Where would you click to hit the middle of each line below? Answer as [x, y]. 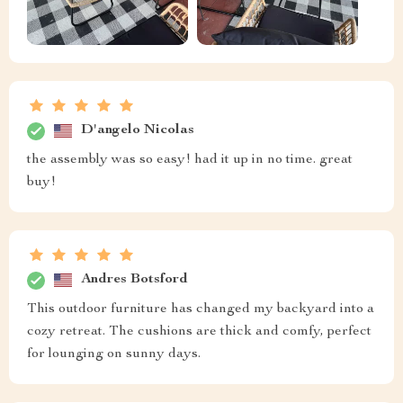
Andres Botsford [134, 280]
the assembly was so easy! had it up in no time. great [190, 160]
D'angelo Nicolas [138, 131]
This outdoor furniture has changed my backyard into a [201, 309]
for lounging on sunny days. [114, 354]
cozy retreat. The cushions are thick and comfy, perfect [199, 331]
